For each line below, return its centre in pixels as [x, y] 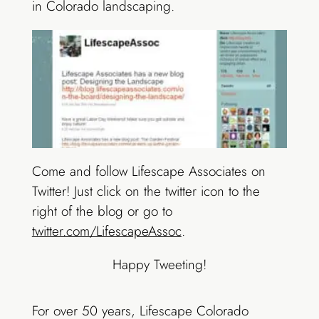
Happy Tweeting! [159, 265]
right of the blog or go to [102, 211]
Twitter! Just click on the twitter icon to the [146, 192]
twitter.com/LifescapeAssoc [106, 231]
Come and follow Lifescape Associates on [148, 172]
